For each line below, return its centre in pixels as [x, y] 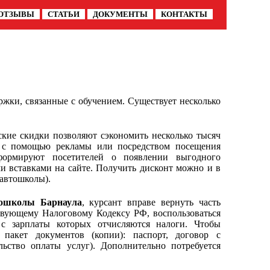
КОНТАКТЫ [184, 14]
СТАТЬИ [64, 14]
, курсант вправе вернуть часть [151, 202]
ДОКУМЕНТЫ [120, 14]
